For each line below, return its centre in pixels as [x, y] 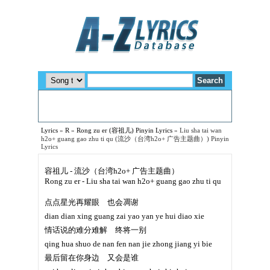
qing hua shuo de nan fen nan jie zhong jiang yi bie [128, 244]
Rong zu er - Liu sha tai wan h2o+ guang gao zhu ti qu [133, 181]
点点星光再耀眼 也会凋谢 [92, 202]
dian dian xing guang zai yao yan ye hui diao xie [124, 216]
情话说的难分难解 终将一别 [96, 230]
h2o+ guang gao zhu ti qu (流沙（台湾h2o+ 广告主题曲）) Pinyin [135, 139]
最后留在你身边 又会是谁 [92, 258]
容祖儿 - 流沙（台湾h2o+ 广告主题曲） [112, 171]
